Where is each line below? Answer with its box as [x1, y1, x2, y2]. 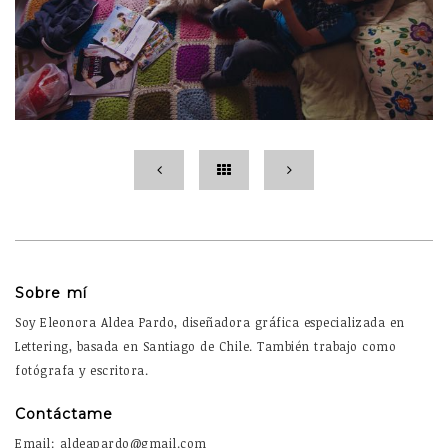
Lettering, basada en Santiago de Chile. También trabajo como [15, 337, 396, 354]
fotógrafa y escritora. [15, 361, 148, 378]
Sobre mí [15, 283, 87, 302]
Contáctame [15, 404, 113, 423]
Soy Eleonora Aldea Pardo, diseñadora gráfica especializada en [15, 313, 405, 330]
